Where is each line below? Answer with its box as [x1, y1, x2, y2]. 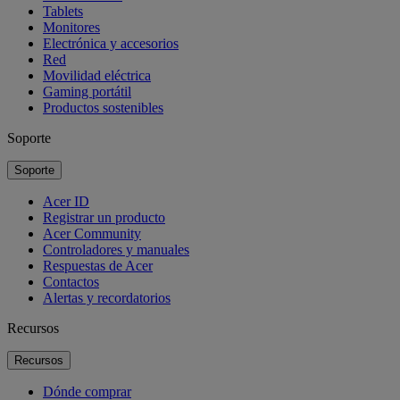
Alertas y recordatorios [43, 289, 171, 305]
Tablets [43, 3, 83, 19]
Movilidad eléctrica [43, 67, 151, 83]
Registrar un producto [43, 209, 165, 225]
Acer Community [43, 225, 141, 241]
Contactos [43, 273, 99, 289]
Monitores [43, 19, 100, 35]
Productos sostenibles [43, 99, 163, 115]
